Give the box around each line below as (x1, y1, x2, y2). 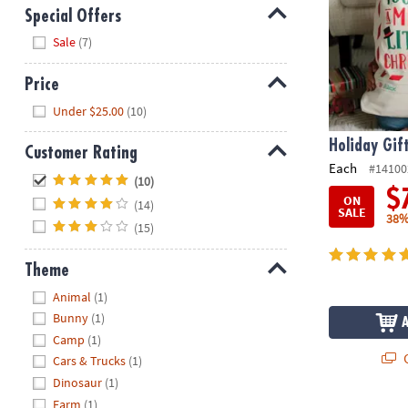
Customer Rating (24, 144, 138, 162)
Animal (53, 288, 92, 305)
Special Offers (24, 6, 121, 25)
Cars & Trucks (53, 352, 127, 370)
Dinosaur (53, 374, 103, 391)
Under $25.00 (53, 102, 125, 119)
